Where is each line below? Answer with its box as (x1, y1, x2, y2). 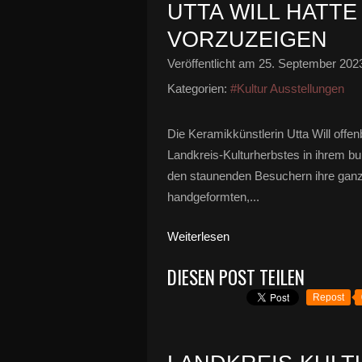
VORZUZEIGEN (167, 27, 327, 52)
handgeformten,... (167, 190, 259, 204)
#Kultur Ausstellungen (230, 82, 344, 95)
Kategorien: (167, 82, 227, 95)
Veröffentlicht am (167, 57, 259, 70)
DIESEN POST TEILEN (167, 263, 305, 291)
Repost (313, 292, 344, 303)
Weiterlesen (167, 229, 229, 243)
